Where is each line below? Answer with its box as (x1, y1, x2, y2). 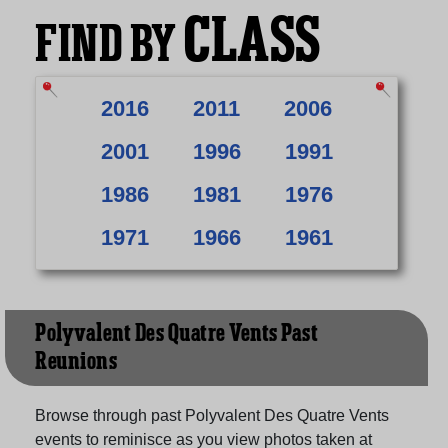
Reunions (35, 345, 117, 378)
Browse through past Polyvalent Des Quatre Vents (35, 406, 389, 424)
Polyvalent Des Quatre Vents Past (35, 317, 318, 350)
